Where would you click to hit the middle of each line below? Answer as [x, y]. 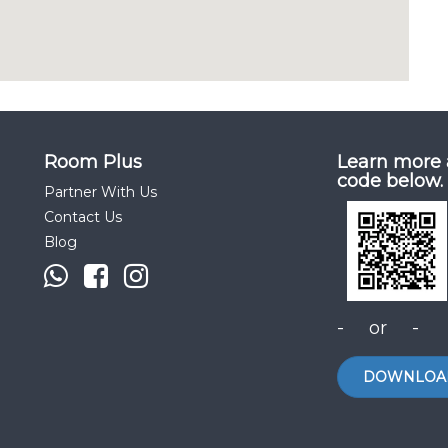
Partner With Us [100, 192]
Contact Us [83, 217]
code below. [389, 181]
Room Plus [93, 162]
